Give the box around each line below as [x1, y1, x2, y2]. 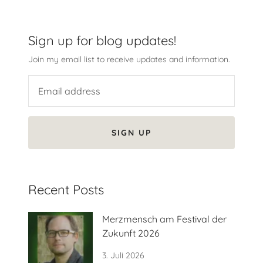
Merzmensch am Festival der [102, 213, 227, 225]
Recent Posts [28, 181, 104, 198]
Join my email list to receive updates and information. [28, 53, 230, 65]
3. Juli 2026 [102, 249, 144, 261]
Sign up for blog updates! [28, 32, 176, 49]
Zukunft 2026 [102, 227, 160, 239]
